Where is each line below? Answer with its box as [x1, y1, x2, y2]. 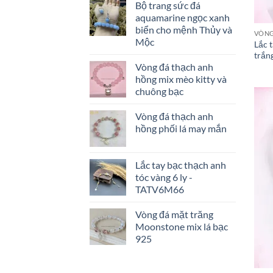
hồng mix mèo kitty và [135, 73, 227, 85]
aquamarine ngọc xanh [135, 11, 230, 23]
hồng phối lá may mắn [135, 122, 227, 134]
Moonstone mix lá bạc [135, 220, 228, 232]
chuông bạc [135, 85, 183, 97]
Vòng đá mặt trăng [135, 208, 213, 220]
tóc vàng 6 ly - [135, 171, 193, 183]
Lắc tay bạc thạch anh [135, 158, 226, 171]
